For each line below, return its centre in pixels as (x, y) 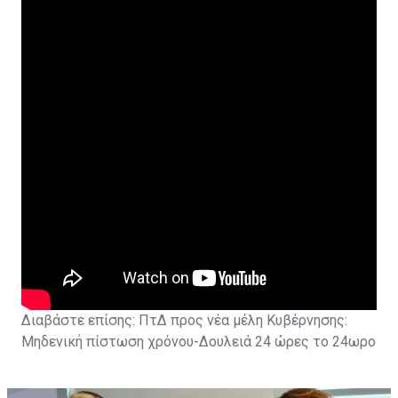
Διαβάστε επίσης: (78, 320)
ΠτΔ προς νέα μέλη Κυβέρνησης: (241, 320)
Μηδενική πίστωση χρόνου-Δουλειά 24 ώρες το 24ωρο (199, 341)
